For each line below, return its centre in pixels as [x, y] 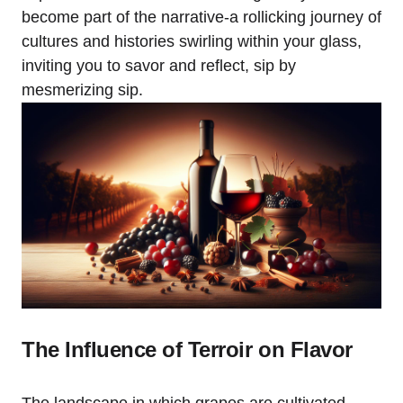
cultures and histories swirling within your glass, [192, 42]
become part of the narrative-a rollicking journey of [201, 18]
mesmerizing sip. [82, 90]
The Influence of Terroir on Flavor [187, 349]
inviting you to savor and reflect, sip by [159, 66]
